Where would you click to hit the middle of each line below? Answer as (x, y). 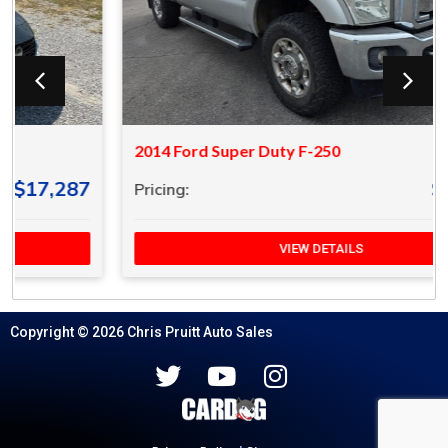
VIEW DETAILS (224, 248)
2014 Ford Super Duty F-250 (140, 150)
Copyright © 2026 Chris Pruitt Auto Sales (141, 331)
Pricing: (64, 188)
